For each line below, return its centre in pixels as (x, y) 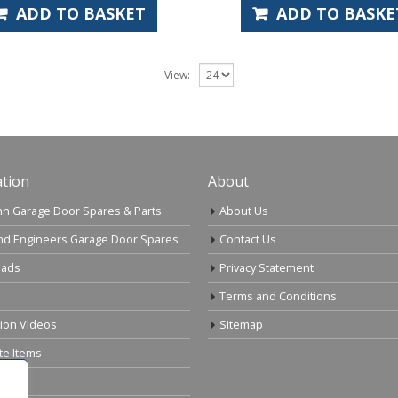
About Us (244, 211)
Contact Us (248, 239)
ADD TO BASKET (81, 13)
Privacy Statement (267, 267)
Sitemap (241, 324)
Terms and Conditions (278, 296)
